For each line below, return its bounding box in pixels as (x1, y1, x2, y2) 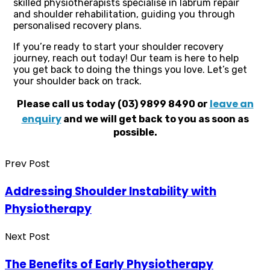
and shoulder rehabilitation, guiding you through (13, 8, 235, 20)
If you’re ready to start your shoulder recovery (13, 41, 224, 53)
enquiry (21, 112, 61, 127)
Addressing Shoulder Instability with (5, 183, 216, 200)
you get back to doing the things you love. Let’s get (13, 64, 247, 76)
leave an (209, 97, 254, 111)
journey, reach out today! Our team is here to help (13, 52, 239, 64)
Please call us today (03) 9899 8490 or (16, 98, 210, 110)
